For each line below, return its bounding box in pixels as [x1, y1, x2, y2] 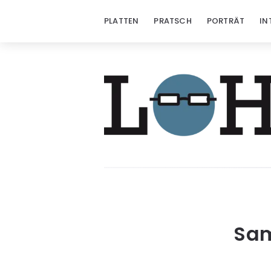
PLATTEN [104, 15, 139, 27]
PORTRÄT [206, 15, 245, 27]
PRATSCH [154, 15, 192, 27]
